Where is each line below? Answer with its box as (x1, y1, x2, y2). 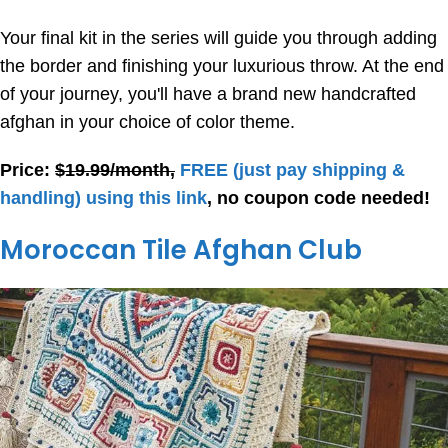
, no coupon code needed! (207, 188, 430, 209)
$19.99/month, (55, 160, 175, 181)
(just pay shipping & (233, 160, 405, 181)
